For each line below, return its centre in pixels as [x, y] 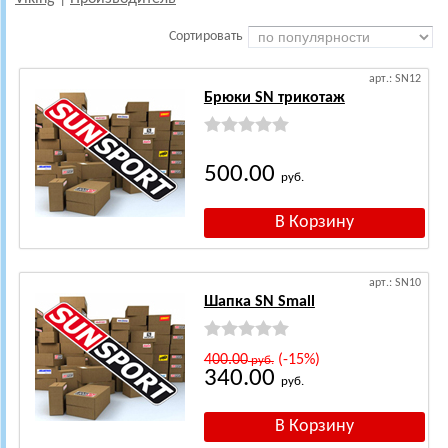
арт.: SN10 [395, 283]
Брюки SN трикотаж [274, 98]
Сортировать [206, 37]
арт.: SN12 [395, 79]
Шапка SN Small [259, 302]
